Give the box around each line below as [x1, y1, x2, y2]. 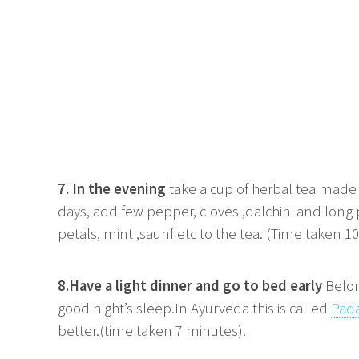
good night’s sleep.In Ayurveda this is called [58, 299, 331, 318]
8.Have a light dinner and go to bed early [58, 276, 322, 296]
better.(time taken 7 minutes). [58, 321, 246, 341]
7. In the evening [58, 179, 166, 199]
